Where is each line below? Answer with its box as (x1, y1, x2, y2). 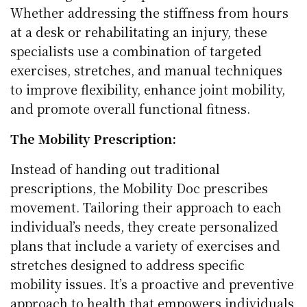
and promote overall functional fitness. (10, 99, 251, 117)
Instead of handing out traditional (10, 159, 221, 177)
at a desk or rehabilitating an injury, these (10, 22, 268, 40)
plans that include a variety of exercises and (10, 236, 281, 254)
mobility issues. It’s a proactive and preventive (10, 274, 295, 293)
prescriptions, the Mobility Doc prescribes (10, 178, 269, 197)
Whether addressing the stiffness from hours (10, 3, 289, 21)
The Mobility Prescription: (10, 129, 177, 147)
